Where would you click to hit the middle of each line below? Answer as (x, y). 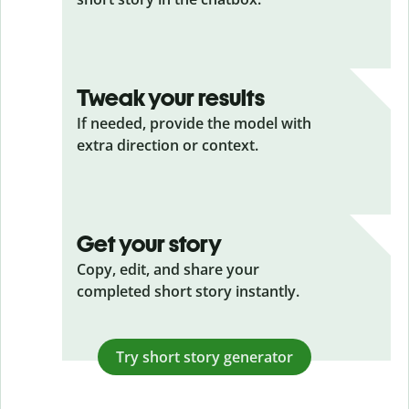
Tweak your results (171, 98)
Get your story (149, 244)
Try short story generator (204, 357)
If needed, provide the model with (194, 123)
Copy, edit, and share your (168, 269)
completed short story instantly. (188, 291)
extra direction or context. (168, 145)
